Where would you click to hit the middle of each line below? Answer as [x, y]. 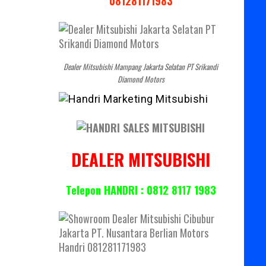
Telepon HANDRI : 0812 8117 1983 [141, 190]
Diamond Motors [141, 79]
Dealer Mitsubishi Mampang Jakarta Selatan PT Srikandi [141, 67]
